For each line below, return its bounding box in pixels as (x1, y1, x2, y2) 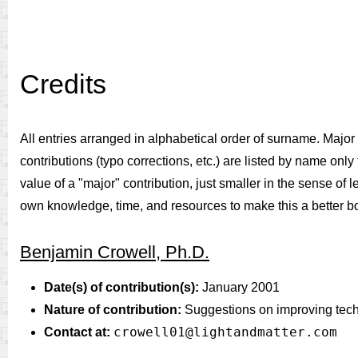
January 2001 (199, 280, 280, 294)
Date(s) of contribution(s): (44, 280, 199, 294)
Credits (20, 70, 106, 99)
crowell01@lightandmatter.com (113, 324, 337, 340)
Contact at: (44, 325, 110, 339)
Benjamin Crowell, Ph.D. (20, 242, 209, 262)
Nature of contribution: (44, 303, 181, 316)
